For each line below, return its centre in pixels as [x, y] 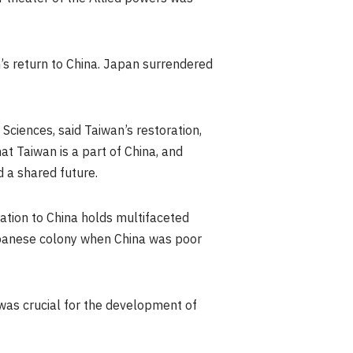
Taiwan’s [109, 131]
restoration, [167, 131]
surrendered [176, 65]
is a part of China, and [120, 152]
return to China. [56, 65]
